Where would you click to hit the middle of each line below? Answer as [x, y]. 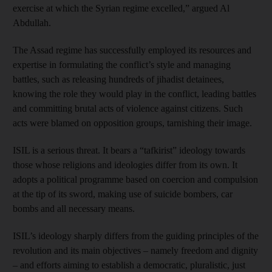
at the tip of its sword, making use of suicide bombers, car [123, 194]
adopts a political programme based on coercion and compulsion [135, 179]
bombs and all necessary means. [74, 209]
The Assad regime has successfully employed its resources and [132, 50]
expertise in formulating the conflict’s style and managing [122, 65]
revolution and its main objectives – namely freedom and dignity [135, 250]
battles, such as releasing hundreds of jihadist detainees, [118, 79]
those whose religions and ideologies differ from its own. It [125, 165]
